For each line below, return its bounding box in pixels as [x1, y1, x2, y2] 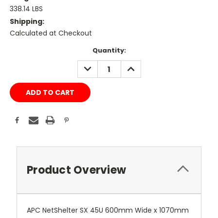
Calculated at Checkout [10, 28, 92, 38]
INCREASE [123, 60, 158, 71]
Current [10, 46, 37, 55]
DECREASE [80, 60, 116, 71]
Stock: [10, 55, 32, 65]
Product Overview [27, 163, 126, 178]
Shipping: [10, 17, 44, 27]
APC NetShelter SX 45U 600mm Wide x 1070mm [27, 205, 189, 216]
